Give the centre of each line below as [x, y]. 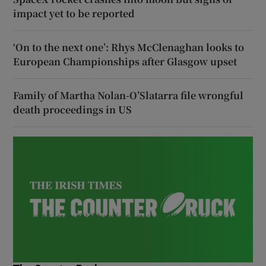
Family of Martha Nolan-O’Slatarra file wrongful [129, 95]
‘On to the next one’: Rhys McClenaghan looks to [129, 47]
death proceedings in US [73, 109]
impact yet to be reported [74, 13]
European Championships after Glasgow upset [125, 61]
